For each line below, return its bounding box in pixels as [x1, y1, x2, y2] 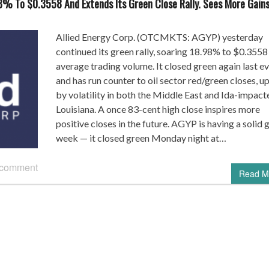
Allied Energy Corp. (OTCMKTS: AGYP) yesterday [55, 31, 263, 43]
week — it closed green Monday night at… [55, 131, 226, 144]
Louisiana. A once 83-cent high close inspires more [55, 103, 260, 115]
